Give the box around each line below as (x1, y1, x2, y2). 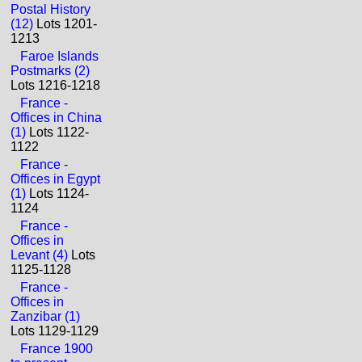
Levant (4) (11, 248, 68, 262)
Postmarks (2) (11, 64, 90, 78)
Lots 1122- (26, 125, 89, 139)
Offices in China (11, 111, 102, 124)
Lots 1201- (33, 17, 97, 31)
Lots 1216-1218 (11, 78, 100, 92)
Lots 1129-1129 (11, 324, 99, 338)
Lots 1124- (26, 187, 89, 200)
